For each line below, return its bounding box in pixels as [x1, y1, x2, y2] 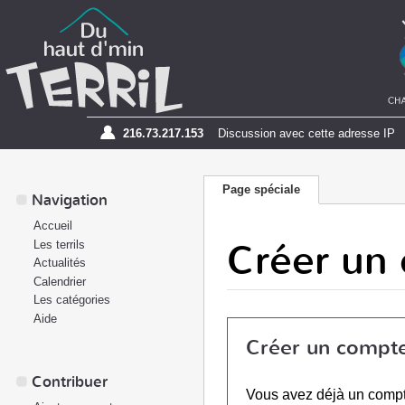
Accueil [33, 219, 72, 232]
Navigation [32, 190, 108, 211]
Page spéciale [222, 183, 300, 196]
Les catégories [33, 293, 110, 306]
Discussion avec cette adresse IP [217, 127, 395, 140]
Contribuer [32, 372, 108, 392]
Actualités [33, 256, 86, 269]
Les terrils [33, 237, 85, 251]
